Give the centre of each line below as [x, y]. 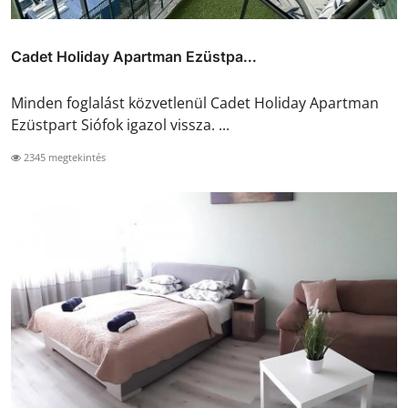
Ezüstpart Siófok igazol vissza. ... [120, 124]
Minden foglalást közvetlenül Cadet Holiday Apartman [195, 102]
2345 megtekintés [63, 157]
